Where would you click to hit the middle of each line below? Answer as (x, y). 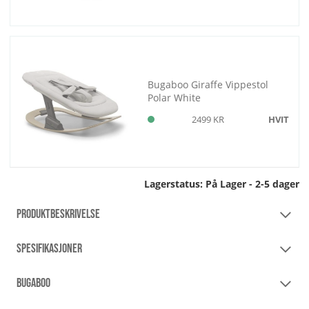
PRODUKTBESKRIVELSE (58, 215)
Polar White (175, 97)
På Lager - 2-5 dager (252, 184)
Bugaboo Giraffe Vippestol (208, 84)
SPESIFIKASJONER (49, 249)
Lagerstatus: (175, 184)
